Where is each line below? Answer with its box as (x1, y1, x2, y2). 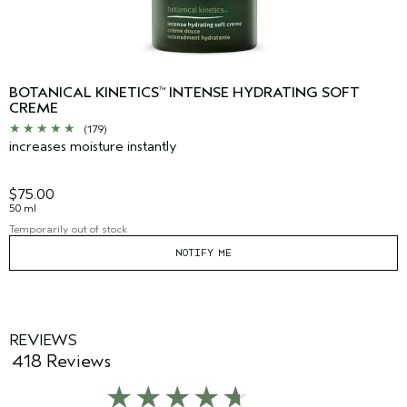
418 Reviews (11, 351, 111, 372)
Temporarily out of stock (9, 223, 127, 236)
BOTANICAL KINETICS (9, 84, 159, 102)
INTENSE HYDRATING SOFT (165, 84, 360, 102)
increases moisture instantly (9, 138, 177, 155)
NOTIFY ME (175, 246, 232, 260)
